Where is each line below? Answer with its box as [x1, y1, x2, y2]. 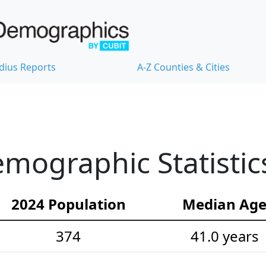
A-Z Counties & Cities [137, 61, 230, 74]
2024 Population [11, 194, 126, 214]
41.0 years [190, 226, 259, 246]
